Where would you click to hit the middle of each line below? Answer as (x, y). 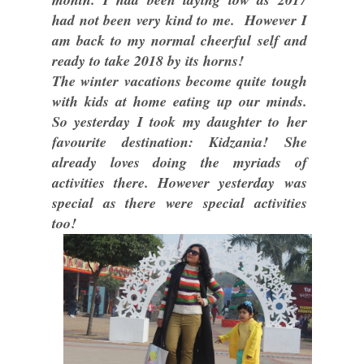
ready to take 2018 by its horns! (148, 61)
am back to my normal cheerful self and (180, 40)
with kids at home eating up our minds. (180, 101)
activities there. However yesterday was (180, 182)
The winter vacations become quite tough (180, 81)
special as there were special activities (180, 203)
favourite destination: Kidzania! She (180, 142)
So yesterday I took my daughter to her (180, 121)
